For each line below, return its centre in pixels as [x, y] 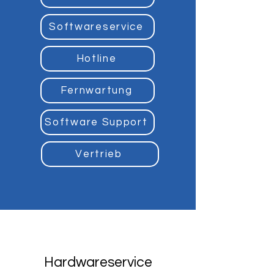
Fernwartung [96, 91]
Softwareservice [96, 27]
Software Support [96, 122]
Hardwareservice [98, 262]
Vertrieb [99, 154]
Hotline [96, 59]
